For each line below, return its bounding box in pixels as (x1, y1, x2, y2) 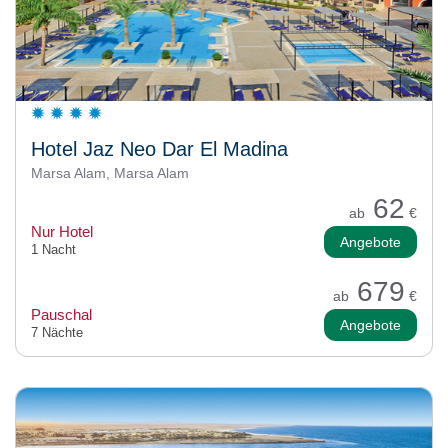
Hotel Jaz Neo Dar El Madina (31, 137, 288, 160)
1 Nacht (31, 241, 76, 257)
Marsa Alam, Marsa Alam (31, 164, 189, 181)
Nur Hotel (31, 222, 93, 240)
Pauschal (31, 305, 92, 323)
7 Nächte (31, 324, 83, 340)
